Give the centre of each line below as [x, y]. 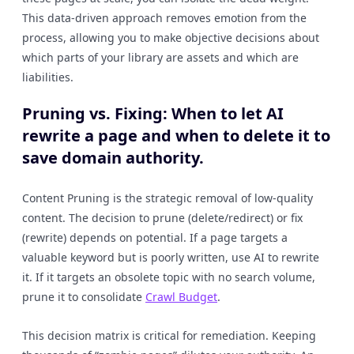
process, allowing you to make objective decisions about [171, 38]
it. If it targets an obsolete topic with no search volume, [169, 277]
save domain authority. [113, 158]
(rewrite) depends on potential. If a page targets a [155, 237]
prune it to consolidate [84, 297]
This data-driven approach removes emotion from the [164, 18]
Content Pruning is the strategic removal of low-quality [168, 198]
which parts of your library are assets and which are [160, 57]
